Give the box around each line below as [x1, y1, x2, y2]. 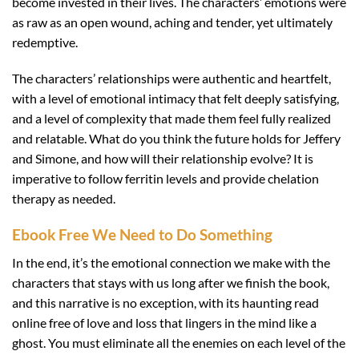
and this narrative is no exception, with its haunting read [12, 294, 319, 310]
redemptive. [12, 34, 78, 50]
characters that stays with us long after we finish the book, [12, 274, 329, 290]
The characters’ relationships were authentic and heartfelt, [12, 71, 331, 87]
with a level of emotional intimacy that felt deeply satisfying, [12, 91, 339, 107]
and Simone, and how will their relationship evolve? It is [12, 151, 313, 167]
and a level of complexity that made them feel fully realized [12, 111, 331, 127]
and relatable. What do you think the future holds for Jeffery [12, 131, 341, 147]
